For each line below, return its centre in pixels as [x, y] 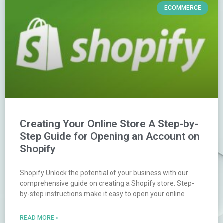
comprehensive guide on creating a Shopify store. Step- [107, 183]
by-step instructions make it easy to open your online [102, 194]
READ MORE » [39, 218]
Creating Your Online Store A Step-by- [109, 124]
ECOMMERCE [182, 8]
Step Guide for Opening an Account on [110, 137]
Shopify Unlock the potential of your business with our [104, 173]
